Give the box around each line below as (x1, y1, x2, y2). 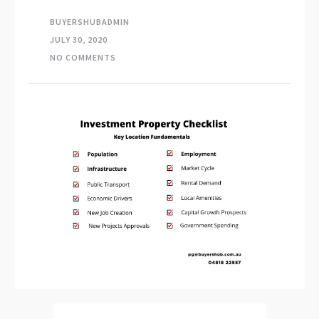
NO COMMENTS (50, 52, 116, 63)
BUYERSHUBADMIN (50, 16, 130, 27)
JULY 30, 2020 (50, 34, 108, 45)
